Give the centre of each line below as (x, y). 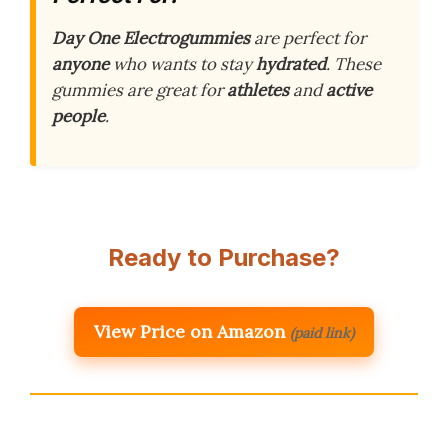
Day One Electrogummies (151, 38)
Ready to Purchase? (224, 258)
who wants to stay (182, 64)
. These (353, 64)
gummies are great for (139, 90)
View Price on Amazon (189, 332)
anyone (80, 64)
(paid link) (322, 333)
